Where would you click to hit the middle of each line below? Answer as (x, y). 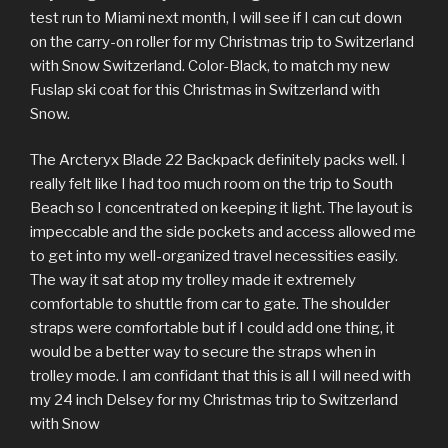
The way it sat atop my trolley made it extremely (193, 280)
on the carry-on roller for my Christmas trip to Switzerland (222, 41)
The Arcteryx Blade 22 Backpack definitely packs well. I (218, 160)
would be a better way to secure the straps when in (203, 352)
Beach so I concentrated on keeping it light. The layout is (221, 208)
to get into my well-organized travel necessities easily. (214, 256)
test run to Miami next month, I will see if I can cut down (216, 17)
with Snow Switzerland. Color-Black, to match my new (210, 65)
